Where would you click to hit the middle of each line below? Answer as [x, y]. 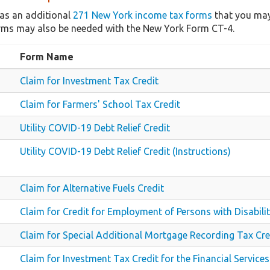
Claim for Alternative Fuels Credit [92, 188]
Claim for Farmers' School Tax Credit [100, 104]
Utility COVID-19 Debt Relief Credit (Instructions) [125, 151]
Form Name [47, 56]
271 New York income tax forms [143, 15]
